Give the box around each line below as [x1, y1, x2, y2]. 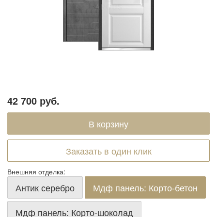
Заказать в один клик [65, 144, 152, 157]
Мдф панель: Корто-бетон [93, 181, 198, 194]
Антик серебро [15, 181, 75, 194]
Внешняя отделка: [7, 167, 65, 176]
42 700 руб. [7, 93, 60, 108]
